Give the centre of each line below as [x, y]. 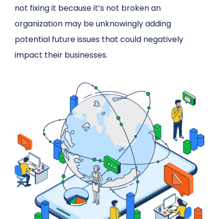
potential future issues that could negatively [99, 40]
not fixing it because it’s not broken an [88, 8]
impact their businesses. [61, 55]
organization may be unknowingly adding [93, 24]
